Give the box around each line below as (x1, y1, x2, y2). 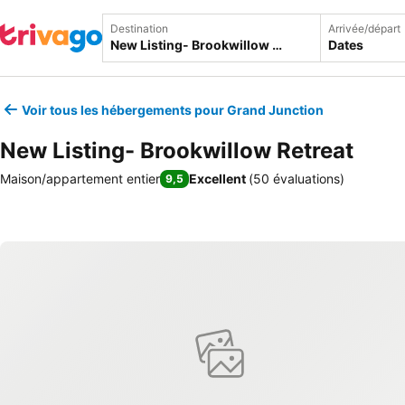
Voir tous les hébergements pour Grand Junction (22, 101, 324, 118)
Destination (110, 22, 168, 35)
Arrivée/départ (328, 22, 400, 35)
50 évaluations (253, 171, 340, 186)
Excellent (189, 171, 246, 186)
